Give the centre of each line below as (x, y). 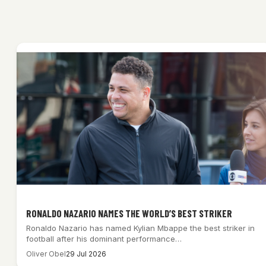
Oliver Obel (46, 254)
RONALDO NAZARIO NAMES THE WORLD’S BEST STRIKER (129, 213)
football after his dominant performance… (104, 239)
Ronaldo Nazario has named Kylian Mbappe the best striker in (140, 228)
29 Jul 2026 (86, 254)
